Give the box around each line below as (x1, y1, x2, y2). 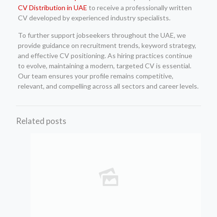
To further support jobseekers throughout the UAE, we (17, 31, 186, 39)
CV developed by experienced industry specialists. (17, 14, 170, 22)
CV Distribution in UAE (17, 3, 87, 12)
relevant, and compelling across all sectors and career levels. (17, 82, 199, 90)
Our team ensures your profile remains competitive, (17, 72, 173, 80)
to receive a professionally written (87, 3, 192, 12)
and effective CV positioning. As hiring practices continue (17, 51, 192, 60)
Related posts (16, 116, 66, 126)
